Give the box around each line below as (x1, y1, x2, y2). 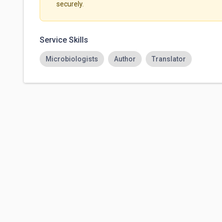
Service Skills (40, 35, 88, 45)
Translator (152, 55, 186, 63)
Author (114, 55, 136, 63)
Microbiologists (46, 55, 98, 63)
